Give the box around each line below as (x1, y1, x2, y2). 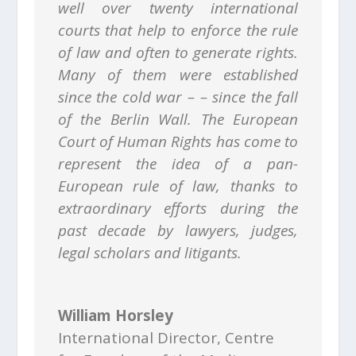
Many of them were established (57, 64, 299, 86)
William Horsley (57, 305, 173, 327)
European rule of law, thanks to (57, 176, 299, 197)
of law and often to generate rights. (57, 42, 299, 64)
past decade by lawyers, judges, (57, 220, 299, 242)
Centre (224, 327, 274, 349)
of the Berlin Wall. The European (57, 109, 299, 130)
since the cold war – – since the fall (57, 87, 299, 108)
